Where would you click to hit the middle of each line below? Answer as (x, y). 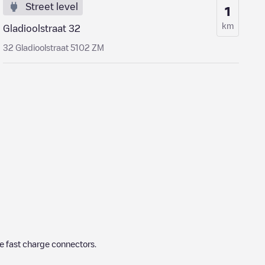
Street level (52, 7)
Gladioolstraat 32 (42, 28)
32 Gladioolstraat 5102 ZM (54, 47)
